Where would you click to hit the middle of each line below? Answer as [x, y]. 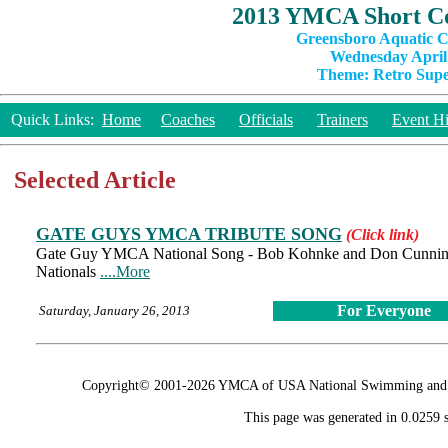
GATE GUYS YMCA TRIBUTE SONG [189, 234]
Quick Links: [52, 119]
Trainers [342, 119]
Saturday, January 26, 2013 [114, 310]
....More [125, 271]
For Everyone [384, 310]
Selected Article [95, 180]
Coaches [188, 119]
